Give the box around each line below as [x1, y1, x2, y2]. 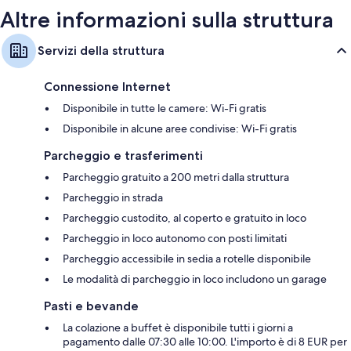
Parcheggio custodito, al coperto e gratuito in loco [63, 211, 306, 226]
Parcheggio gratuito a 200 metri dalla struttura [63, 170, 289, 185]
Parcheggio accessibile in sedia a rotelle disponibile [63, 251, 311, 266]
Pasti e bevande [44, 299, 139, 314]
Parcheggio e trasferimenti [44, 148, 203, 164]
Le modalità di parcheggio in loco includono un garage [63, 272, 327, 287]
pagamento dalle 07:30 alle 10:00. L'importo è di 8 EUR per [63, 335, 347, 349]
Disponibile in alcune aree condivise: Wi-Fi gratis [63, 121, 297, 136]
